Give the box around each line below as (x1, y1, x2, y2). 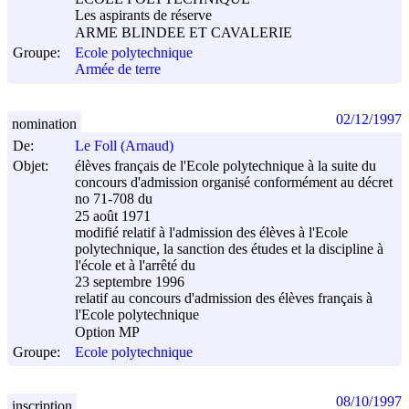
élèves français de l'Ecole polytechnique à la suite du (75, 157, 376, 173)
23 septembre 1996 (75, 274, 184, 290)
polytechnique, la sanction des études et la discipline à (75, 240, 383, 257)
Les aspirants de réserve (75, 7, 212, 24)
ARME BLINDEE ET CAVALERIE (75, 25, 292, 41)
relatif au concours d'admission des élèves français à (75, 290, 372, 307)
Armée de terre (75, 61, 161, 78)
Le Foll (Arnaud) (75, 138, 173, 154)
